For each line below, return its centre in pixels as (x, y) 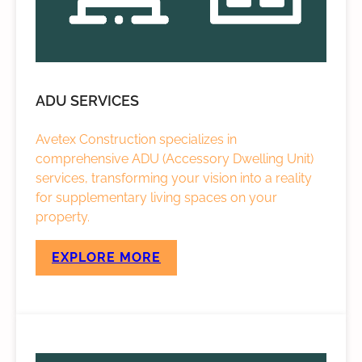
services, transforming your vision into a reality (174, 178)
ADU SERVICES (87, 101)
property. (63, 217)
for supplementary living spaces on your (156, 198)
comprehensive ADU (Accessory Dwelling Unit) (175, 159)
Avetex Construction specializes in (136, 139)
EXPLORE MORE (106, 257)
